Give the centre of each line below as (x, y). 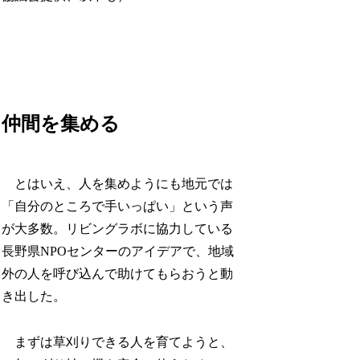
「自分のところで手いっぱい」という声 (118, 207)
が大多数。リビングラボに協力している (118, 229)
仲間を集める (61, 124)
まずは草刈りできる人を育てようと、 (118, 342)
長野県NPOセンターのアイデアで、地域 (118, 252)
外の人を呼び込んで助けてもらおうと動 (118, 274)
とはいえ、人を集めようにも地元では (118, 184)
